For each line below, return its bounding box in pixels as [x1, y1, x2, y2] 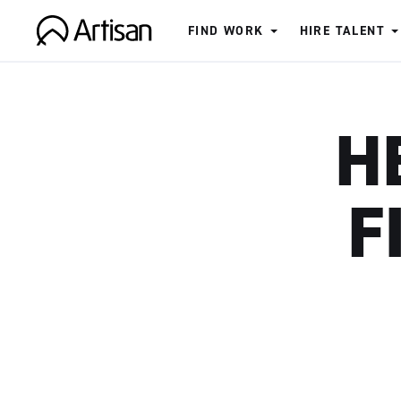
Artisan [35, 45, 94, 71]
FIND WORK [188, 22, 264, 39]
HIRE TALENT [299, 22, 386, 39]
